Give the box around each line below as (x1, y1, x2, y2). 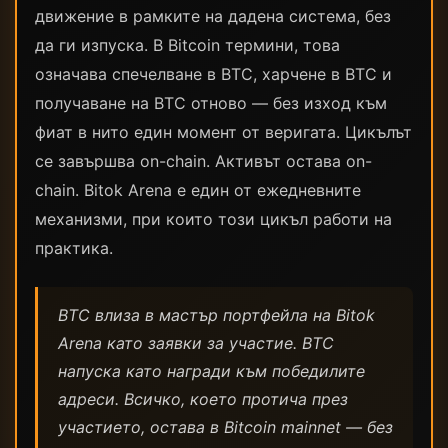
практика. (35, 238, 113, 258)
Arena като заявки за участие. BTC (58, 333, 334, 353)
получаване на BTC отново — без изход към (35, 93, 387, 113)
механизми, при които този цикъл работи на (35, 209, 392, 229)
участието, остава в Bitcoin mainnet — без (58, 417, 393, 437)
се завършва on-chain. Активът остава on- (35, 151, 372, 171)
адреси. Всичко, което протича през (58, 389, 348, 409)
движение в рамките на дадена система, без (35, 6, 391, 26)
